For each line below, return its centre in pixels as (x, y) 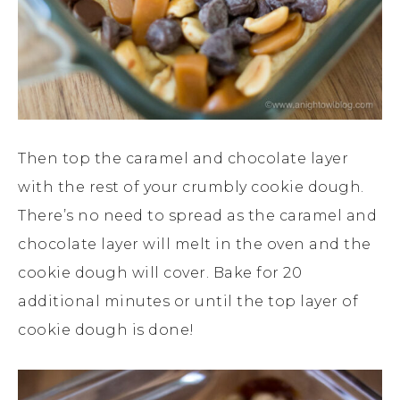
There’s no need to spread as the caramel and (197, 216)
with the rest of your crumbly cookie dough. (191, 187)
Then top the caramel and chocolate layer (183, 159)
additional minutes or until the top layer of (188, 302)
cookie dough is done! (106, 330)
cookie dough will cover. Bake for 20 (160, 273)
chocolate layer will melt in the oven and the (195, 245)
